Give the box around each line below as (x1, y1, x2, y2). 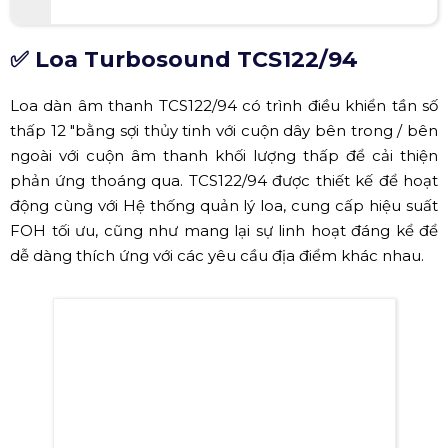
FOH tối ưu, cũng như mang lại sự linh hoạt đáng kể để (10, 220, 438, 240)
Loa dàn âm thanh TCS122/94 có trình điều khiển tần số (10, 95, 438, 115)
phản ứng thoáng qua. (10, 170, 189, 190)
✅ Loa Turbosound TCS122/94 (10, 45, 358, 73)
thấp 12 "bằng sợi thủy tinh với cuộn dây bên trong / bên (10, 120, 438, 140)
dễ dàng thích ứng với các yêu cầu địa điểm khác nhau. (10, 245, 424, 265)
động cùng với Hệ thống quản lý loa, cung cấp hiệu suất (10, 195, 438, 215)
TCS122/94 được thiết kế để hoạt (188, 170, 439, 190)
